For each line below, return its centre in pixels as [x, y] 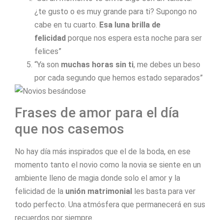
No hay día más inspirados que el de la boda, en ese [103, 152]
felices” [48, 52]
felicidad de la [40, 192]
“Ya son [48, 65]
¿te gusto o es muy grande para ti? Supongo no [116, 12]
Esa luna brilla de [130, 25]
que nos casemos [69, 129]
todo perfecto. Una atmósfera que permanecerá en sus [110, 205]
